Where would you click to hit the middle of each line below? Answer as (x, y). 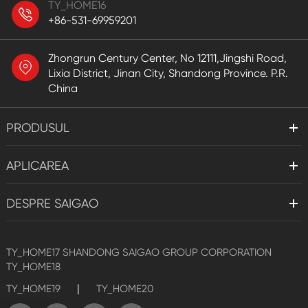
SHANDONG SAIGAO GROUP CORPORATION (167, 252)
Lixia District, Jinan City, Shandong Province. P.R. (168, 73)
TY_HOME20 (124, 288)
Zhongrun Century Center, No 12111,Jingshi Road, (167, 58)
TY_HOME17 (34, 252)
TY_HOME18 (33, 266)
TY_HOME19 (33, 288)
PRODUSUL (37, 127)
